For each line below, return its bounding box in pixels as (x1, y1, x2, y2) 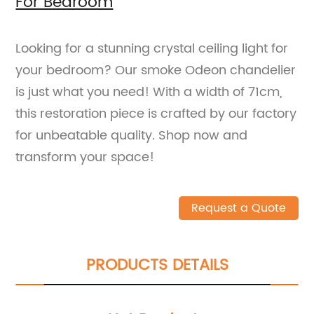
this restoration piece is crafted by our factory (15, 103, 297, 124)
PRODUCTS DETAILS (86, 252, 228, 278)
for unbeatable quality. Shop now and (15, 125, 248, 146)
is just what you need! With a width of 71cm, (15, 81, 282, 102)
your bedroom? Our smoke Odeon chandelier (15, 60, 296, 81)
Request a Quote (191, 198, 286, 217)
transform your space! (15, 146, 155, 168)
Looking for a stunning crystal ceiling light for (15, 38, 289, 59)
